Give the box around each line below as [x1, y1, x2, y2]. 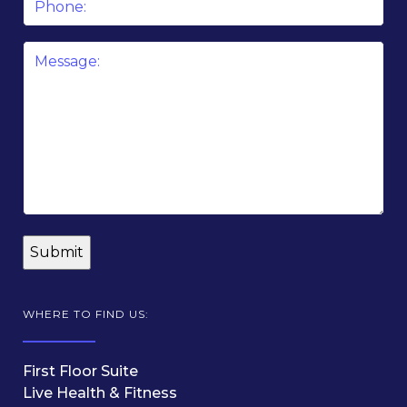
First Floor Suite [23, 362, 138, 381]
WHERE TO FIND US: [23, 307, 149, 322]
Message [22, 42, 92, 60]
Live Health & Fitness [23, 384, 177, 402]
